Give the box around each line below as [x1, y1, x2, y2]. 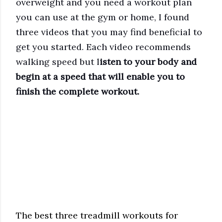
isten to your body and [100, 56, 197, 67]
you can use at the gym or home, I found [16, 11, 189, 23]
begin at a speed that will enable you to [16, 71, 185, 82]
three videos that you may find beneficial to [16, 26, 202, 38]
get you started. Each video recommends [16, 41, 191, 53]
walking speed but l [16, 56, 100, 67]
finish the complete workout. [16, 86, 142, 97]
